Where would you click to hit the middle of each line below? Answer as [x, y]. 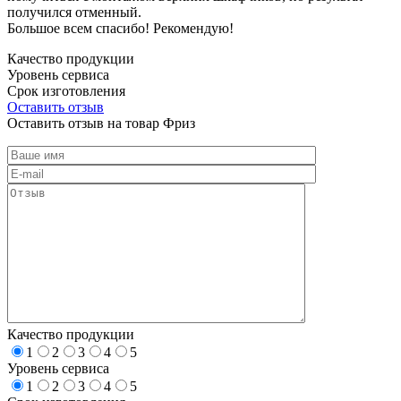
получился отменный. [74, 12]
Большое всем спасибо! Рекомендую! [120, 28]
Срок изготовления [66, 90]
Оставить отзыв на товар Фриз [101, 123]
